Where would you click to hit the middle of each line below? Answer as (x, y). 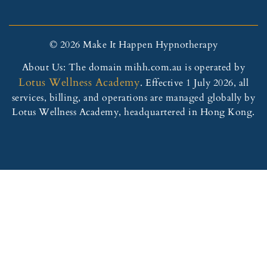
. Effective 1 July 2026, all (194, 83)
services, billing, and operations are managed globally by (133, 98)
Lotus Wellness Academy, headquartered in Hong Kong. (133, 112)
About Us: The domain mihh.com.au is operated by (133, 68)
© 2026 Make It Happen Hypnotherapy (133, 44)
